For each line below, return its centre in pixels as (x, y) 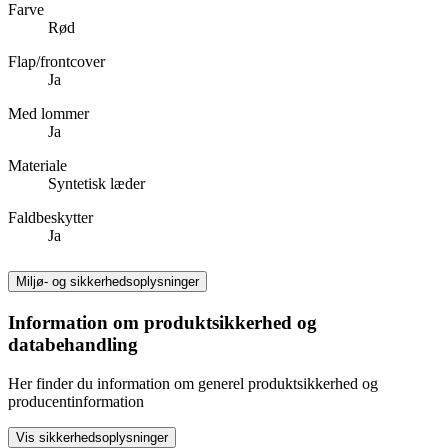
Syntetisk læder (96, 184)
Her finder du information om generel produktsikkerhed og (193, 383)
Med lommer (48, 114)
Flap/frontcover (56, 62)
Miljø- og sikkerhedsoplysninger (107, 281)
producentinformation (76, 401)
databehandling (73, 344)
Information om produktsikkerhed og (162, 322)
